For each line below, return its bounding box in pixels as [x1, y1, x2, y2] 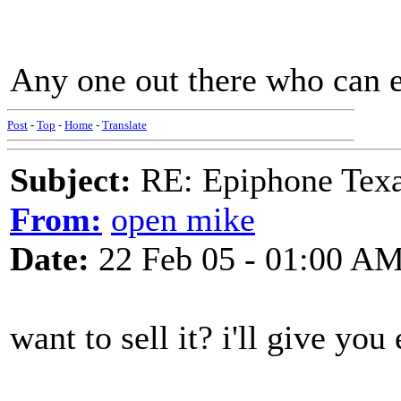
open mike [111, 200, 255, 238]
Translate [102, 118, 147, 132]
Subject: [10, 161, 132, 199]
